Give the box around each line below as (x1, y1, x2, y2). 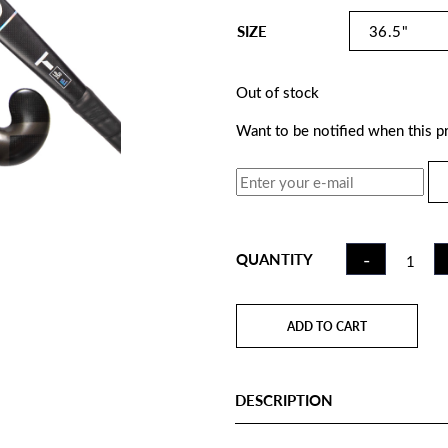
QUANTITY (236, 249, 313, 269)
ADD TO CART (287, 318, 367, 334)
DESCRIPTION (235, 390, 333, 410)
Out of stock (236, 82, 319, 102)
